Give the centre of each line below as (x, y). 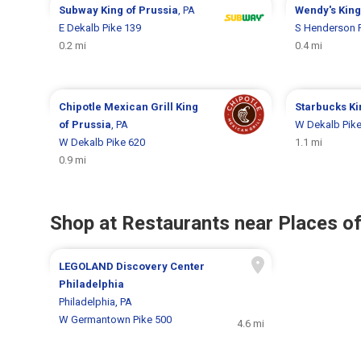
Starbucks (322, 106)
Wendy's (316, 10)
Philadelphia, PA (96, 301)
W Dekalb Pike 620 (102, 142)
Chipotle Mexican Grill (118, 106)
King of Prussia (140, 10)
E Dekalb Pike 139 (100, 27)
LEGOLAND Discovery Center (132, 266)
